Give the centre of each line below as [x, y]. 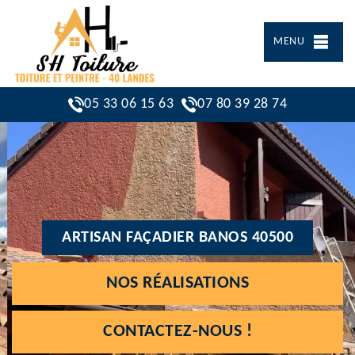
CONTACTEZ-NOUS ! [177, 331]
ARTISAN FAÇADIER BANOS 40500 [177, 237]
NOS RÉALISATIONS [177, 283]
